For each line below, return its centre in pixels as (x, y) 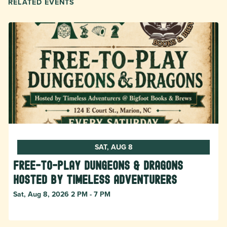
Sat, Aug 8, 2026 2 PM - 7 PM (62, 194)
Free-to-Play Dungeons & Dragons (98, 165)
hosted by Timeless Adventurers (95, 179)
